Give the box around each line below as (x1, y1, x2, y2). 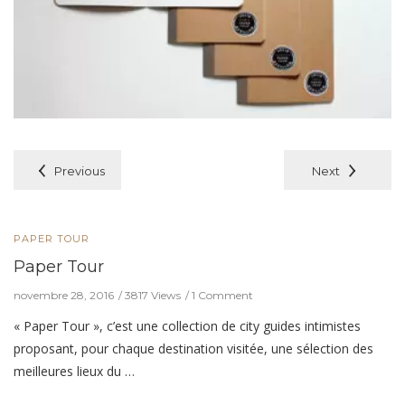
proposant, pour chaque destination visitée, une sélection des (14, 339, 373, 357)
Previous (53, 163, 105, 178)
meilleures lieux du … (14, 362, 135, 380)
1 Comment (192, 287, 253, 302)
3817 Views (125, 287, 181, 302)
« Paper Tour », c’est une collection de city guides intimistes (14, 316, 361, 334)
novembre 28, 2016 (14, 287, 114, 302)
